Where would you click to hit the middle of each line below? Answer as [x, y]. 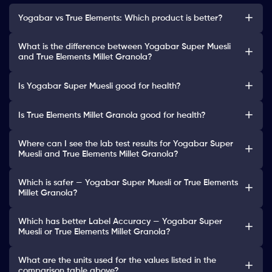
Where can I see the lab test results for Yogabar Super [126, 144]
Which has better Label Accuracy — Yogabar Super [120, 222]
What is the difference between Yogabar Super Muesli [124, 47]
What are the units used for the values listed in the [117, 261]
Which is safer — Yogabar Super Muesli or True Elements [128, 183]
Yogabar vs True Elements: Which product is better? [121, 18]
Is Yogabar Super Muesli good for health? [100, 86]
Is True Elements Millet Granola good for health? [112, 115]
